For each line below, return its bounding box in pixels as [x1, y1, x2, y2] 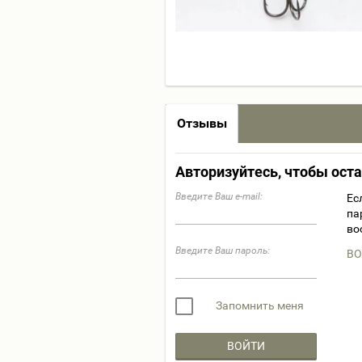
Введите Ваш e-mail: [175, 191, 263, 202]
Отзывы [177, 116, 227, 131]
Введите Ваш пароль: [175, 245, 270, 256]
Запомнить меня [213, 299, 304, 312]
